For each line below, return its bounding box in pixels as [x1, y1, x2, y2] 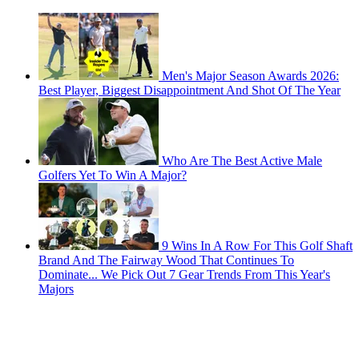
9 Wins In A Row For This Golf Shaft [162, 239, 353, 253]
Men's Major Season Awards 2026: [162, 69, 339, 83]
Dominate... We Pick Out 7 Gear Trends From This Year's [38, 268, 330, 282]
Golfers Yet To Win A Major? [38, 168, 187, 183]
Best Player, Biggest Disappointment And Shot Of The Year [38, 83, 341, 98]
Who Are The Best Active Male [162, 154, 322, 168]
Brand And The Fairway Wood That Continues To [38, 253, 294, 268]
